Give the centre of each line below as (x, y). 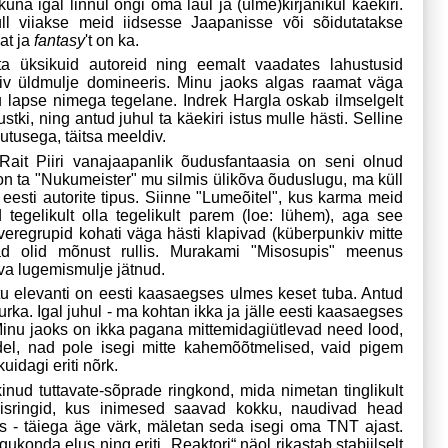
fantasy (60, 41)
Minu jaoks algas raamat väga (290, 83)
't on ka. (114, 41)
